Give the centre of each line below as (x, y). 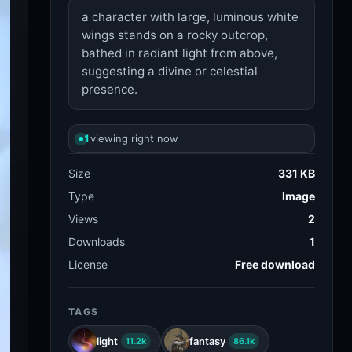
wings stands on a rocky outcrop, (175, 35)
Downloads (97, 242)
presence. (110, 89)
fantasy (207, 341)
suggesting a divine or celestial (170, 71)
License (88, 264)
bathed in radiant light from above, (180, 53)
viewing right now (134, 138)
